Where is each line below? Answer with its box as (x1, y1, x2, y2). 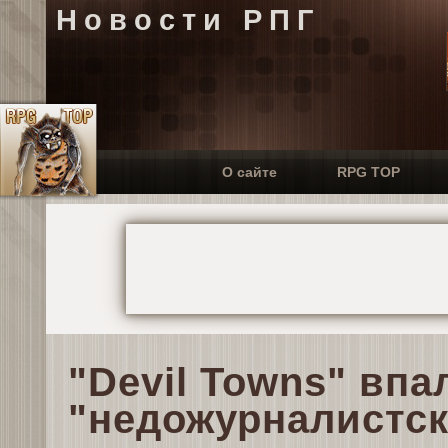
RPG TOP (336, 164, 400, 180)
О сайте (221, 164, 277, 180)
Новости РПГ (56, 4, 320, 36)
